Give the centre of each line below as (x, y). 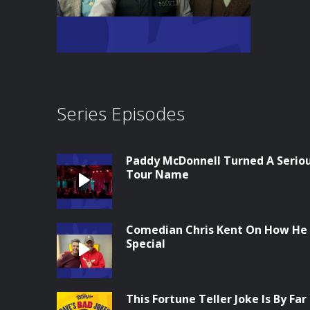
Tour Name (157, 174)
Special (146, 244)
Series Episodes (121, 113)
